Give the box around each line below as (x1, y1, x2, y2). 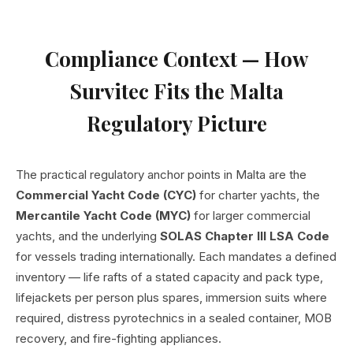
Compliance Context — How (45, 45, 308, 73)
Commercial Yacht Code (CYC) (16, 188, 196, 203)
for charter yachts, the (196, 188, 320, 203)
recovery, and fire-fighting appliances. (16, 331, 221, 347)
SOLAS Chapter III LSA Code (160, 229, 329, 244)
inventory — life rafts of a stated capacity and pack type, (16, 269, 323, 285)
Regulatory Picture (86, 110, 267, 138)
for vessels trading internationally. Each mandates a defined (16, 249, 336, 265)
